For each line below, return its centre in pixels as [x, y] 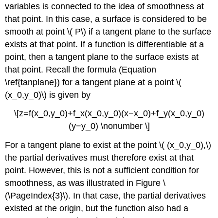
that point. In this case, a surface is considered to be [106, 19]
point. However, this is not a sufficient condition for [102, 171]
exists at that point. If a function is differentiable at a [105, 44]
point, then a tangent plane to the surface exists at [102, 57]
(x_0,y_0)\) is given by [48, 95]
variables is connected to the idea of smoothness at [105, 6]
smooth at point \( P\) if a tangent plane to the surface [108, 31]
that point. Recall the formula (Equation [81, 69]
